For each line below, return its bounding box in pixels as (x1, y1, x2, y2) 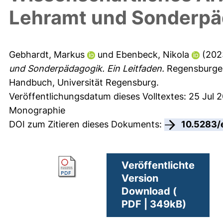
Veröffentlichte (121, 159, 195, 171)
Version (121, 172, 158, 184)
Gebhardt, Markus (9, 49, 85, 60)
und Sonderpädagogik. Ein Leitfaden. (9, 63, 164, 74)
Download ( (121, 185, 177, 197)
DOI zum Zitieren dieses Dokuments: (9, 119, 164, 130)
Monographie (9, 105, 65, 116)
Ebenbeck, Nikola (116, 49, 189, 60)
